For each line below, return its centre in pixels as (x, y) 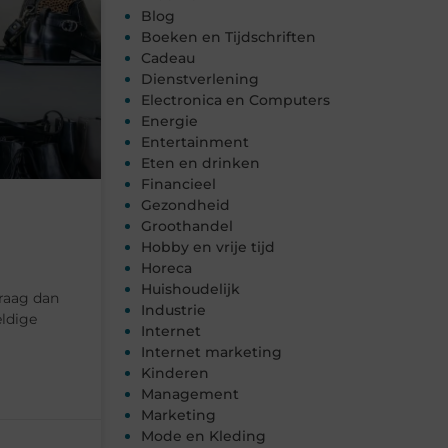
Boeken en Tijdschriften (228, 37)
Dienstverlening (200, 79)
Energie (169, 121)
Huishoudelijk (190, 289)
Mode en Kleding (203, 436)
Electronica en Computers (235, 100)
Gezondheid (185, 205)
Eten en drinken (200, 163)
